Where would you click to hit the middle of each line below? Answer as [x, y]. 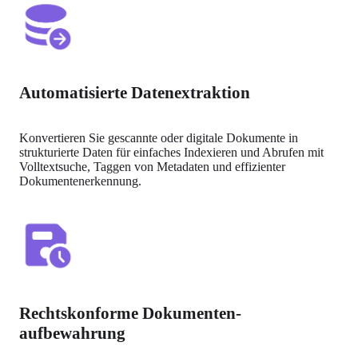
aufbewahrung [73, 333]
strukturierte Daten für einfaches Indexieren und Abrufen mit [172, 152]
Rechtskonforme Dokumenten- [131, 313]
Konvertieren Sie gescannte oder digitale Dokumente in [159, 137]
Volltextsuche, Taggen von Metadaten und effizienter [153, 166]
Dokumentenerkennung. [81, 181]
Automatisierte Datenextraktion [135, 92]
